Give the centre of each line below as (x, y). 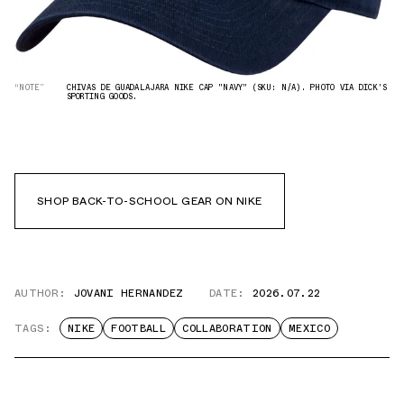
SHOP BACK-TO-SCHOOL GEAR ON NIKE (150, 201)
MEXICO (309, 328)
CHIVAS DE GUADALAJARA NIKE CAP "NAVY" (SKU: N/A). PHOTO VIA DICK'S (227, 87)
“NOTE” (30, 87)
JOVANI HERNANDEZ (129, 293)
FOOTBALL (139, 328)
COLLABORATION (227, 328)
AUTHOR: (41, 293)
